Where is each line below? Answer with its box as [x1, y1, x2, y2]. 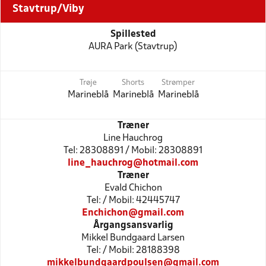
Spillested [110, 30, 156, 39]
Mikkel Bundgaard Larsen [81, 233, 185, 242]
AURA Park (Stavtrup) [88, 42, 178, 51]
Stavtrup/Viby [12, 4, 84, 14]
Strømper [161, 79, 195, 87]
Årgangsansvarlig [93, 221, 173, 230]
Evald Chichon [104, 183, 162, 192]
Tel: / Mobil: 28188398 [86, 246, 180, 255]
